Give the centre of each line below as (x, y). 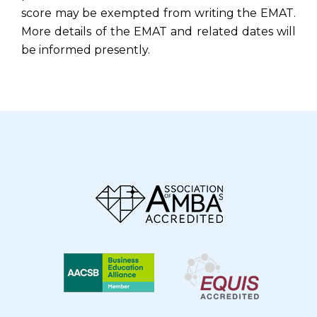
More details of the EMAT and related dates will (158, 32)
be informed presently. (86, 50)
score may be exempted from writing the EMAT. (158, 13)
